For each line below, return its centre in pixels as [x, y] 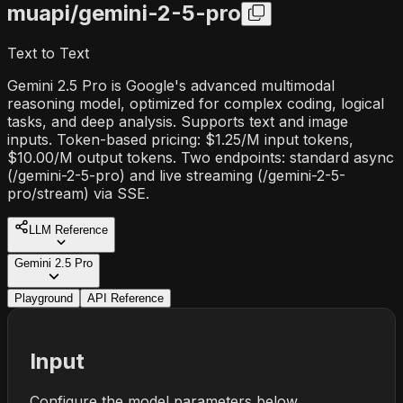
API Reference [125, 298]
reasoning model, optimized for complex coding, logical [196, 103]
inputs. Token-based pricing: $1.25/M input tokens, [180, 139]
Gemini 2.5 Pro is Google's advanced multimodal [171, 85]
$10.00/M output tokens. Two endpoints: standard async [201, 157]
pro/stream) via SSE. [78, 193]
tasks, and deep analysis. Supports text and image [178, 121]
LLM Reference [68, 229]
